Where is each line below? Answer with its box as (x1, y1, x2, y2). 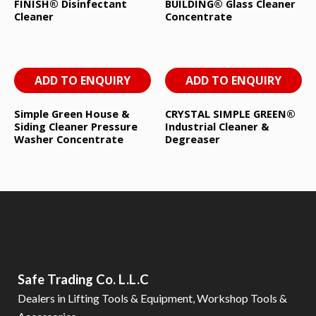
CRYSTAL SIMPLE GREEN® (165, 106, 296, 121)
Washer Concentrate (14, 131, 123, 146)
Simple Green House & (14, 106, 130, 121)
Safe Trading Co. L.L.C (18, 272, 149, 288)
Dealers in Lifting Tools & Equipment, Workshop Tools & (18, 291, 287, 305)
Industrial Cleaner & (165, 119, 269, 133)
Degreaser (165, 131, 220, 146)
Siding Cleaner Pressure (14, 119, 138, 133)
